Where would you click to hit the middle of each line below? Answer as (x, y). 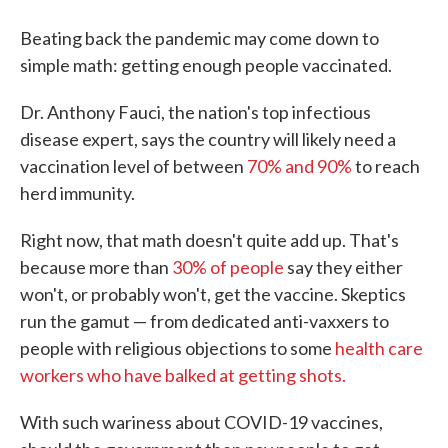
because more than (96, 267)
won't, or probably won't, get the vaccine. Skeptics (213, 294)
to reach (386, 166)
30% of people (228, 267)
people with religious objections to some (177, 348)
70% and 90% (299, 166)
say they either (343, 267)
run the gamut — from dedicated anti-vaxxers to (204, 321)
